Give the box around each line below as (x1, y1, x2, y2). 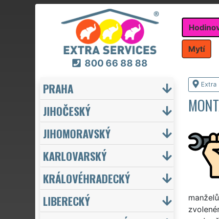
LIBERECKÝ (43, 192, 90, 209)
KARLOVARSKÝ (43, 147, 107, 164)
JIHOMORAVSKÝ (43, 125, 110, 141)
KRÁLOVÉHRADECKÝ (43, 170, 130, 186)
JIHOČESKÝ (43, 102, 90, 119)
